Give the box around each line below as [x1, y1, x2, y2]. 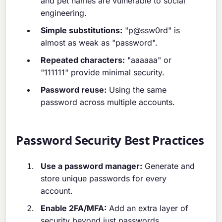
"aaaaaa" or [125, 55, 172, 65]
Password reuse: [41, 85, 107, 95]
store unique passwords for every [41, 173, 167, 184]
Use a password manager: [41, 161, 143, 171]
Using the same [107, 85, 167, 95]
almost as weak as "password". [41, 38, 158, 48]
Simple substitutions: [41, 25, 123, 36]
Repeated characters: [41, 55, 125, 65]
